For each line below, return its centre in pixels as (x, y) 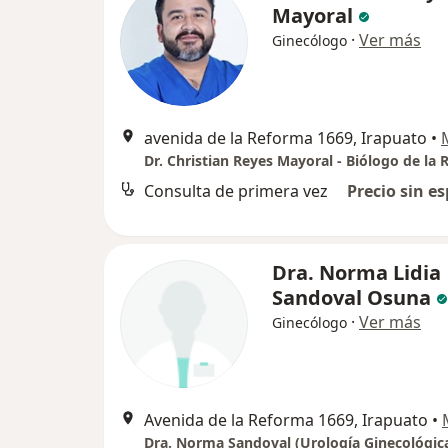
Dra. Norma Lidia (356, 273)
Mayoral (315, 16)
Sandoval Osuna (354, 298)
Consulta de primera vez (236, 191)
